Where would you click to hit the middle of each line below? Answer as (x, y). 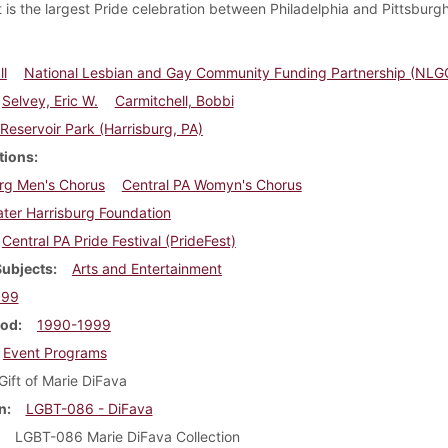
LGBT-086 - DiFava (89, 408)
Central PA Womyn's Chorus (211, 184)
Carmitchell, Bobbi (174, 100)
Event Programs (54, 352)
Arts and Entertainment (146, 268)
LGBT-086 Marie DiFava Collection (127, 436)
